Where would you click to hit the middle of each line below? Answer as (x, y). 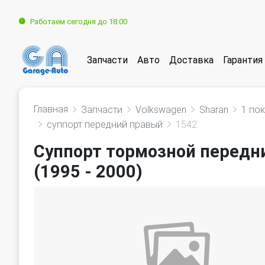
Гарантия (243, 60)
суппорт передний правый (105, 125)
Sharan (214, 110)
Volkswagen (161, 110)
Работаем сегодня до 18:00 (79, 21)
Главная (51, 109)
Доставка (191, 60)
